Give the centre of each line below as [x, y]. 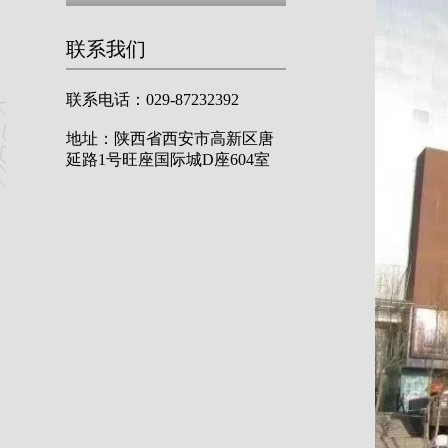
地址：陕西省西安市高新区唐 [170, 138]
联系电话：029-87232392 [154, 99]
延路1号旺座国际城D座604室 [168, 159]
